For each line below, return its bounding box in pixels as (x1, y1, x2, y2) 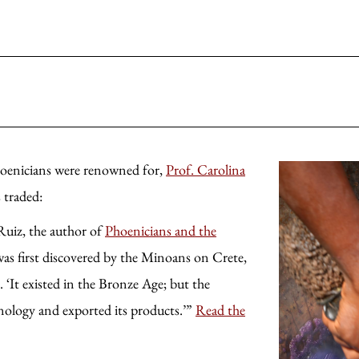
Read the (196, 301, 245, 319)
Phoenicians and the (105, 221, 216, 240)
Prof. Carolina (166, 160, 245, 179)
